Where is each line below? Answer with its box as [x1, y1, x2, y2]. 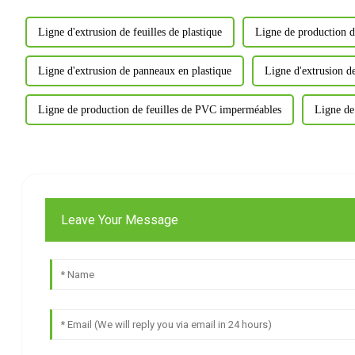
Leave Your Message [61, 212, 179, 227]
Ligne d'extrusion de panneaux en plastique [37, 65, 231, 78]
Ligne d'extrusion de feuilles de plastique [37, 26, 222, 39]
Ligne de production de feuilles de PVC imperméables [37, 104, 281, 116]
